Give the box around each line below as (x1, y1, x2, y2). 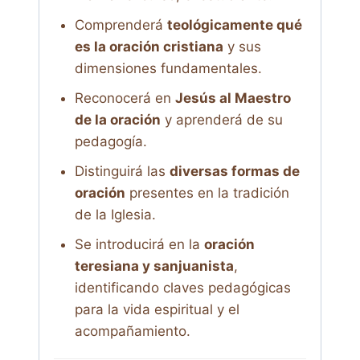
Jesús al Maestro (174, 90, 291, 107)
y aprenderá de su (160, 112, 283, 129)
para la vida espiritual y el (74, 301, 239, 318)
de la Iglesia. (74, 207, 156, 223)
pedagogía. (74, 133, 147, 150)
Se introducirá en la (74, 236, 204, 253)
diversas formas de (169, 163, 300, 180)
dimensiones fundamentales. (74, 60, 262, 77)
